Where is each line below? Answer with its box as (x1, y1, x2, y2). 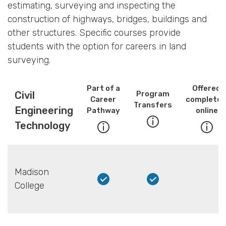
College (14, 180, 44, 192)
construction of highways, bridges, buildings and (8, 14, 207, 25)
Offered (192, 84, 221, 93)
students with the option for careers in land (8, 41, 186, 52)
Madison (14, 166, 49, 178)
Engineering (14, 104, 73, 117)
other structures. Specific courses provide (8, 27, 181, 39)
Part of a (86, 84, 120, 93)
